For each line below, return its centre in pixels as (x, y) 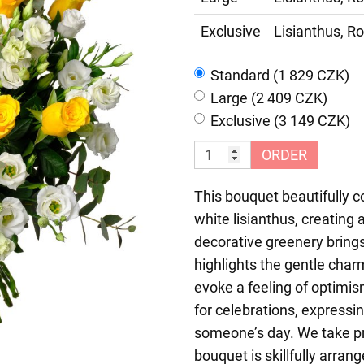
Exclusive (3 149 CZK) (280, 121)
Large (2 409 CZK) (269, 98)
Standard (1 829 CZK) (280, 76)
